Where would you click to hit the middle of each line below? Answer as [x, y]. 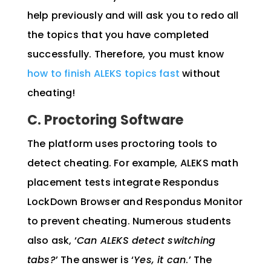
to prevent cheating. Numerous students [129, 221]
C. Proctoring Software [107, 120]
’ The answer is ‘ [95, 260]
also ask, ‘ [52, 241]
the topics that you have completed [118, 35]
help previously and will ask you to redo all [133, 16]
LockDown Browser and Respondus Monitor [135, 202]
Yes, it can [160, 260]
